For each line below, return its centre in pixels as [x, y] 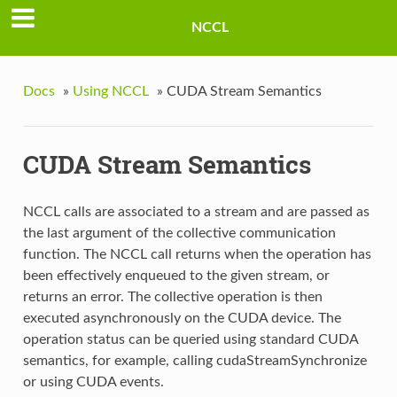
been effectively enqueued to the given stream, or [176, 276]
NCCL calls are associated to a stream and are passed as [196, 212]
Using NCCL [110, 91]
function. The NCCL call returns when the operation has [197, 255]
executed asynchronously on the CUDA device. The [182, 319]
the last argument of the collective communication [179, 234]
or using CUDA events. [93, 382]
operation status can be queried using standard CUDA [190, 340]
